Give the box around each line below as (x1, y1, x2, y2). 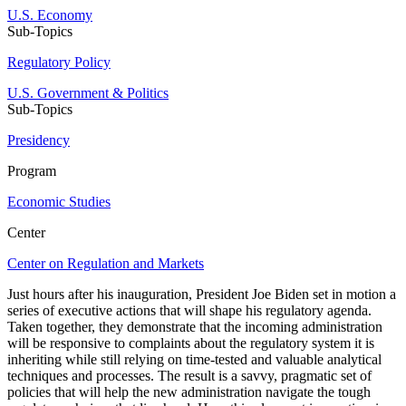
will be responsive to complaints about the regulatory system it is (7, 335, 374, 352)
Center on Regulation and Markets (7, 256, 204, 272)
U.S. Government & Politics (7, 85, 169, 101)
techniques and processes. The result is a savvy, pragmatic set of (7, 368, 372, 384)
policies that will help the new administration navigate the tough (7, 384, 371, 401)
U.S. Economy (7, 7, 92, 24)
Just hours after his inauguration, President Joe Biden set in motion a (7, 286, 396, 303)
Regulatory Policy (7, 54, 111, 71)
